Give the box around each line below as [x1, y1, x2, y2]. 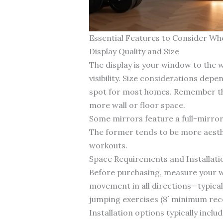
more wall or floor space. [89, 100, 185, 110]
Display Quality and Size [89, 46, 179, 56]
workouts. [89, 140, 127, 150]
